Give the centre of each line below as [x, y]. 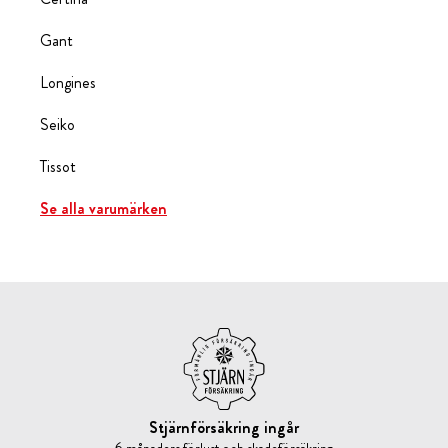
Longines [68, 83]
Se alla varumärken [103, 209]
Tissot [58, 167]
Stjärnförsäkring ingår [224, 428]
